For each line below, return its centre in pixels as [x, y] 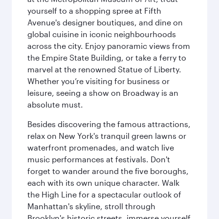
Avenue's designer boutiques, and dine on [105, 22]
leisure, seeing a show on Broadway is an [103, 93]
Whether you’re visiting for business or [99, 81]
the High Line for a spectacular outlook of [104, 194]
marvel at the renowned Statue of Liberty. [104, 69]
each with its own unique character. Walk [103, 183]
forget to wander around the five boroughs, [108, 171]
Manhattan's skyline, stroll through [91, 206]
